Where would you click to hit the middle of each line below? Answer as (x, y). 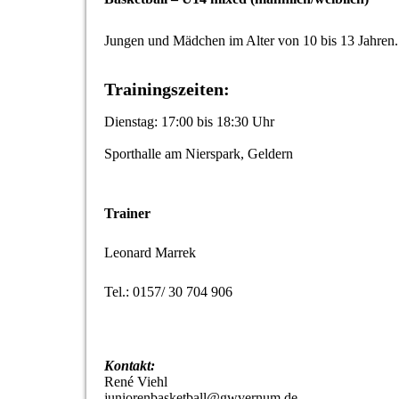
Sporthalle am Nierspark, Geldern (199, 154)
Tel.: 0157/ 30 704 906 (168, 292)
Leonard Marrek (150, 253)
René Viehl (136, 382)
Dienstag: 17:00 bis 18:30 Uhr (189, 122)
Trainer (127, 214)
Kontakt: (130, 366)
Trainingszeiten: (167, 90)
